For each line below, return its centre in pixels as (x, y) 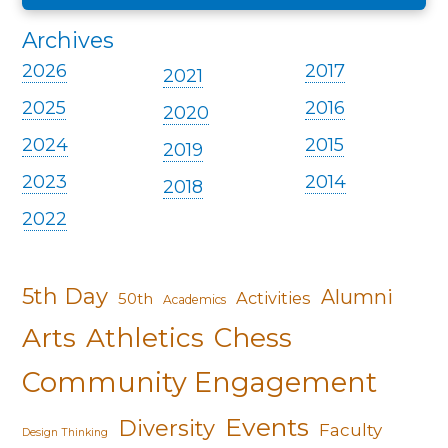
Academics (195, 300)
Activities (274, 298)
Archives (68, 40)
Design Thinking (65, 433)
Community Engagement (200, 383)
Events (267, 427)
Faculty (351, 430)
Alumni (357, 297)
